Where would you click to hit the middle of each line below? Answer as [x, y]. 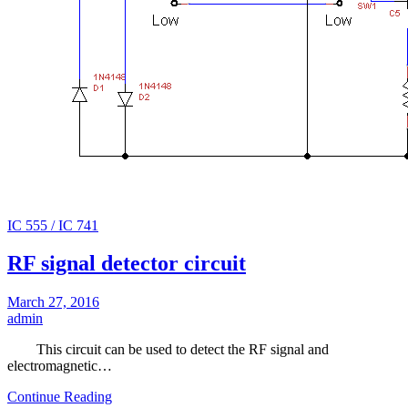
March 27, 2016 [53, 302]
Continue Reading [60, 397]
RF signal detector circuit [127, 264]
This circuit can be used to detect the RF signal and [168, 350]
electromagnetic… [60, 366]
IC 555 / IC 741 [53, 225]
